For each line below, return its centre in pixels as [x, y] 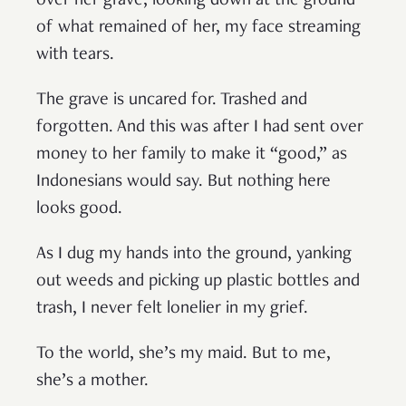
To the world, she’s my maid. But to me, [184, 355]
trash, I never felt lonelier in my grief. [172, 309]
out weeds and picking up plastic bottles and [198, 282]
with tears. [77, 56]
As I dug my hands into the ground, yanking [194, 255]
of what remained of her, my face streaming [198, 29]
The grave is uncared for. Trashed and [172, 101]
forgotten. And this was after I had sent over [200, 128]
